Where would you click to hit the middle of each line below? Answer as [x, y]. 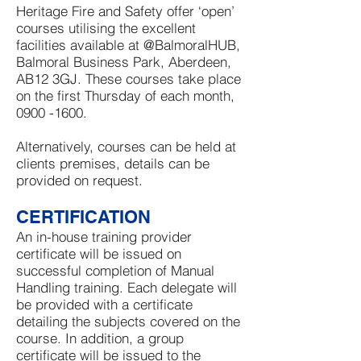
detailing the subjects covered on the [128, 321]
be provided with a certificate [104, 304]
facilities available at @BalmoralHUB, [128, 45]
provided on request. [79, 180]
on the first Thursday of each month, [125, 95]
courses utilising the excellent [106, 28]
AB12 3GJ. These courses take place [129, 79]
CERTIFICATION [83, 217]
